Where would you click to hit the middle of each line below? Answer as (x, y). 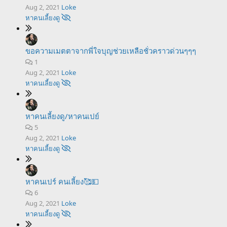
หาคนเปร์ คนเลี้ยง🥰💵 (62, 181)
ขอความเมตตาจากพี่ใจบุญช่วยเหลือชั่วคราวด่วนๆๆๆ (111, 51)
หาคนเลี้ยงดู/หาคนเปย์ (62, 116)
